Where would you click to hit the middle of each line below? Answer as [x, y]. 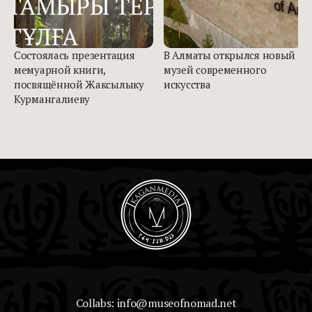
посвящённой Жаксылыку [79, 84]
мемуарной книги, [60, 69]
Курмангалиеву [52, 99]
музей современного [215, 69]
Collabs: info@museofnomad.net [156, 303]
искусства [187, 84]
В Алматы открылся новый [230, 55]
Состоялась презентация [75, 55]
